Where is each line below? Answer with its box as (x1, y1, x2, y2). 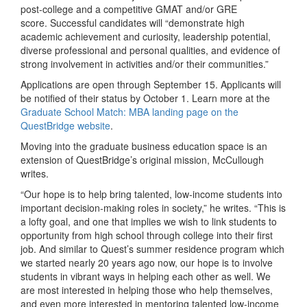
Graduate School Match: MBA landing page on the (21, 105, 238, 119)
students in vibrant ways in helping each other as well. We (21, 269, 271, 284)
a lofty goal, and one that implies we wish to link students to (21, 214, 277, 229)
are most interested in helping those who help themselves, (21, 283, 273, 297)
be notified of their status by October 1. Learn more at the (21, 91, 270, 106)
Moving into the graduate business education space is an (21, 139, 267, 153)
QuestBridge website (21, 119, 110, 133)
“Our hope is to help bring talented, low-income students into (21, 187, 282, 201)
